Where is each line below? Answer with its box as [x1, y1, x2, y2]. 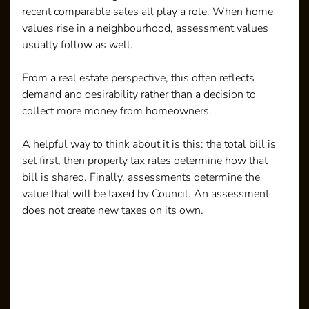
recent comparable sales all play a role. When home [22, 3, 277, 19]
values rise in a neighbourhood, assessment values [22, 20, 272, 36]
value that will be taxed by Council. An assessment [22, 186, 272, 201]
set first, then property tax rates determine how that [22, 152, 271, 168]
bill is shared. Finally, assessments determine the [22, 169, 263, 185]
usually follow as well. [22, 37, 134, 52]
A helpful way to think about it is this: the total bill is [22, 136, 279, 152]
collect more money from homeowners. [22, 103, 212, 119]
